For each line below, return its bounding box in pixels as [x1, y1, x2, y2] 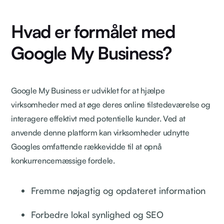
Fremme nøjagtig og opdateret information [31, 184, 206, 196]
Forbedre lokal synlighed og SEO [31, 208, 164, 220]
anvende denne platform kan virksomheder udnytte [11, 127, 189, 137]
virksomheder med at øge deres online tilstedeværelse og [11, 99, 210, 109]
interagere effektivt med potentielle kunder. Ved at [11, 113, 186, 123]
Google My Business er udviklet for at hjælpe [11, 85, 165, 95]
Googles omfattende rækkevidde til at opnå [11, 141, 162, 151]
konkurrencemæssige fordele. [11, 155, 115, 165]
